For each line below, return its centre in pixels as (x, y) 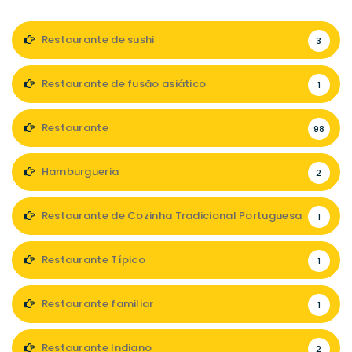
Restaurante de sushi (97, 40)
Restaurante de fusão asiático (123, 84)
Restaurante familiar (96, 304)
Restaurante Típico (92, 260)
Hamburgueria (79, 172)
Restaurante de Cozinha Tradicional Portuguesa (170, 216)
